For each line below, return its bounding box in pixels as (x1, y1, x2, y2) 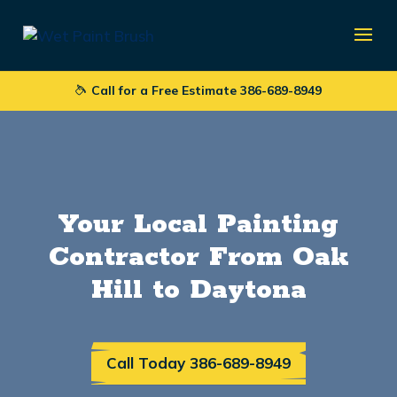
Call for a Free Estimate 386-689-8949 (87, 82, 322, 99)
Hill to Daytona (90, 273, 307, 308)
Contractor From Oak (48, 240, 349, 276)
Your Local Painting (58, 207, 339, 243)
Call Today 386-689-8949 (106, 354, 291, 373)
